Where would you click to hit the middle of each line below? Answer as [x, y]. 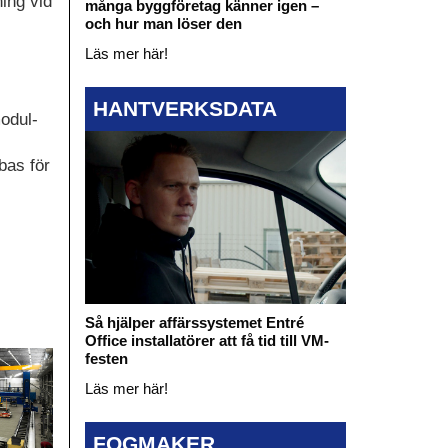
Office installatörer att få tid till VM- [206, 341]
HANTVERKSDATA [184, 108]
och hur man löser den [163, 24]
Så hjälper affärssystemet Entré [194, 323]
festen [106, 359]
